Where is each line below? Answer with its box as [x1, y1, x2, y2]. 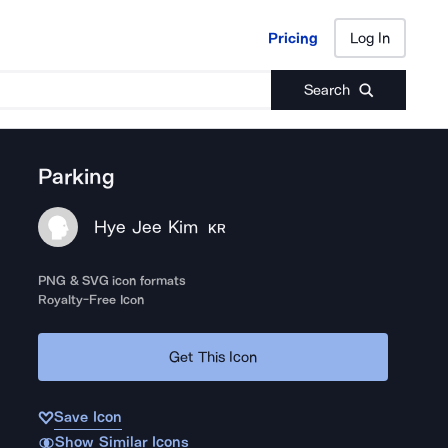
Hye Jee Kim [94, 216, 198, 238]
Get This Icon [169, 347, 258, 366]
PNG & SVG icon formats [38, 273, 186, 288]
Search [303, 81, 350, 99]
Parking [38, 164, 116, 190]
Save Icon [54, 408, 122, 426]
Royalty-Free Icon [38, 292, 144, 307]
